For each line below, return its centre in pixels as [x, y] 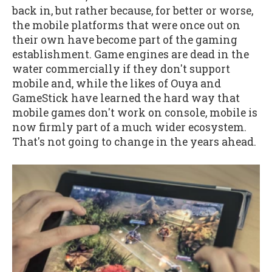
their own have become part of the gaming [125, 40]
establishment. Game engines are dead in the [131, 55]
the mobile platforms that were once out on [126, 25]
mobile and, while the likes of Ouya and [117, 84]
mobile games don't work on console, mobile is [135, 113]
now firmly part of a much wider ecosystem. [129, 127]
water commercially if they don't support [121, 69]
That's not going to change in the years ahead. [134, 142]
